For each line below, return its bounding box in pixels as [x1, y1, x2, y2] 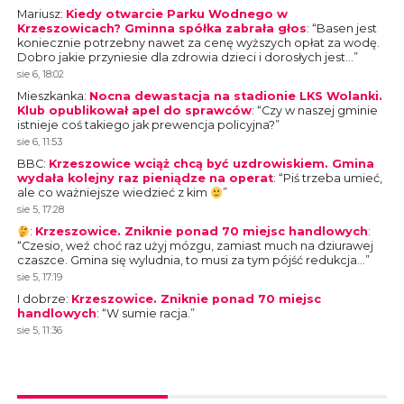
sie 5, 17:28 [16, 203, 64, 216]
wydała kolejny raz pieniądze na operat [16, 171, 273, 186]
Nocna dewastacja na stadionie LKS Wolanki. [88, 89, 382, 104]
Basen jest [316, 22, 377, 36]
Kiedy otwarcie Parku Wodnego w [65, 7, 288, 22]
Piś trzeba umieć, [282, 171, 382, 186]
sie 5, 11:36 [16, 324, 62, 337]
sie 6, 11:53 [16, 135, 62, 149]
